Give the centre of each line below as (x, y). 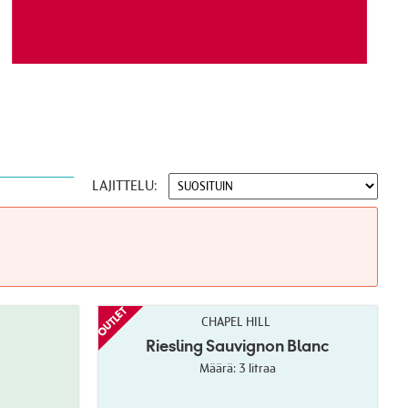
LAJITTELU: (124, 186)
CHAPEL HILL (236, 321)
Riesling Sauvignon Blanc (238, 345)
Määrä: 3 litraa (237, 367)
